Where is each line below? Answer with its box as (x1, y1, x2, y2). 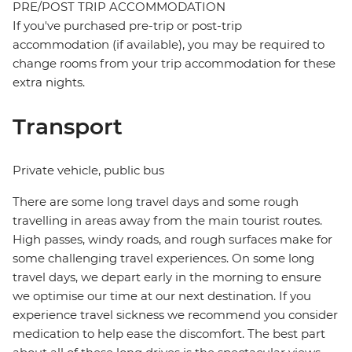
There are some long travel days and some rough (13, 194, 299, 210)
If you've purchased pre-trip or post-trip (13, 18, 242, 34)
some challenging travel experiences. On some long (13, 251, 314, 266)
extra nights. (13, 75, 85, 90)
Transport (13, 113, 123, 141)
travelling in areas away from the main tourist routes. (13, 213, 322, 229)
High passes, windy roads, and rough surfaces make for (13, 232, 332, 247)
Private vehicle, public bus (13, 163, 164, 178)
